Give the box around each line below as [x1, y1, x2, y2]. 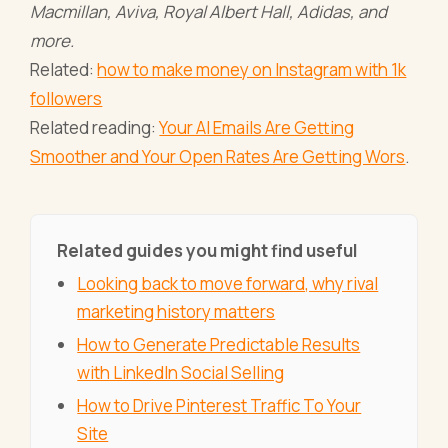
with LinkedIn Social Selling [77, 361, 285, 385]
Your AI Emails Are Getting [159, 116, 355, 140]
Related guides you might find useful [56, 239, 358, 263]
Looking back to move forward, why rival [77, 272, 379, 296]
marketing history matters [77, 300, 276, 324]
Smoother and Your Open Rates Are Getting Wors [30, 145, 406, 169]
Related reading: [30, 116, 160, 140]
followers [30, 87, 103, 111]
